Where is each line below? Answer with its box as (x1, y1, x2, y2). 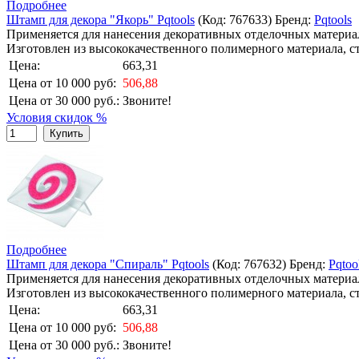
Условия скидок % (6, 110, 107, 124)
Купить (50, 127, 83, 139)
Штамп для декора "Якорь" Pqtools (6, 12, 195, 26)
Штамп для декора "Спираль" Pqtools (6, 256, 209, 271)
